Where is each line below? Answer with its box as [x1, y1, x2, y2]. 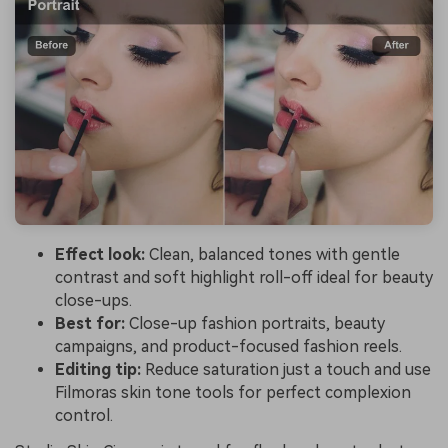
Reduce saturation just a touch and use [141, 359, 431, 379]
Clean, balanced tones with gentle [145, 244, 400, 264]
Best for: [55, 313, 125, 333]
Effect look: [55, 244, 145, 264]
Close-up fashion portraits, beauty [125, 313, 385, 333]
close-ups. [55, 290, 132, 310]
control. [55, 405, 113, 425]
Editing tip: [55, 359, 141, 379]
